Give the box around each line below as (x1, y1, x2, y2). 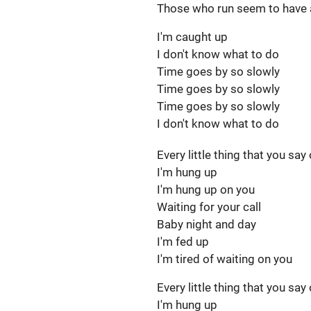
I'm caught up (157, 30, 230, 44)
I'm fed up (157, 235, 212, 249)
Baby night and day (157, 217, 259, 231)
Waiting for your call (157, 200, 264, 214)
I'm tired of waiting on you (157, 252, 292, 266)
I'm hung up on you (157, 183, 258, 196)
